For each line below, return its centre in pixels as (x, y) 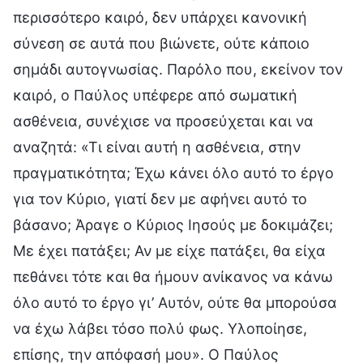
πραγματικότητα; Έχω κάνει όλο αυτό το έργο (173, 173)
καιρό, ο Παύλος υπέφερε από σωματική (155, 95)
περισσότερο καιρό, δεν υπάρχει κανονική (160, 17)
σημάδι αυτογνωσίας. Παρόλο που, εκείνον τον (178, 69)
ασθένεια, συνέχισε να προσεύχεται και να (163, 121)
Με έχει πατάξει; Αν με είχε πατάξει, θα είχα (169, 250)
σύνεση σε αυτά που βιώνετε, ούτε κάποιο (161, 43)
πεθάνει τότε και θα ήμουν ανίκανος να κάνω (173, 276)
